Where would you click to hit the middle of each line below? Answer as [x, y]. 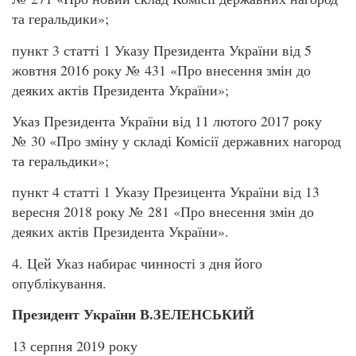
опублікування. [59, 282]
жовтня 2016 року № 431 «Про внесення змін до [161, 70]
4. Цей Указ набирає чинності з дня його [137, 263]
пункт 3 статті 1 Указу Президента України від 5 [162, 50]
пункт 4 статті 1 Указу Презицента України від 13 [166, 192]
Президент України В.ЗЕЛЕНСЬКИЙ [133, 314]
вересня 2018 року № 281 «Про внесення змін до [163, 212]
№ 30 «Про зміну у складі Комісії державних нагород [176, 141]
